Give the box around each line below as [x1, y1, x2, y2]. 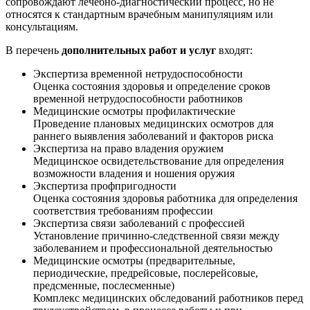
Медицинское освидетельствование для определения [33, 154, 284, 167]
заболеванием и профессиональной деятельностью [33, 241, 273, 254]
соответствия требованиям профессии [33, 204, 213, 217]
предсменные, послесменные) [33, 279, 174, 291]
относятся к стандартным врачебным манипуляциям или [6, 8, 273, 20]
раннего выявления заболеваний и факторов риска [33, 129, 273, 142]
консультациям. [6, 20, 78, 33]
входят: [216, 44, 253, 56]
